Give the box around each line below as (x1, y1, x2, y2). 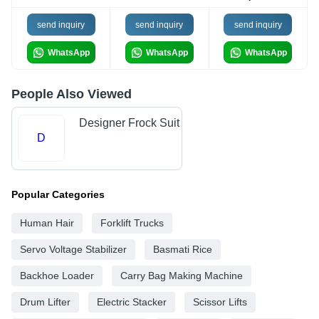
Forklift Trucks (100, 216, 164, 229)
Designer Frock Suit (78, 117, 179, 130)
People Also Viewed (11, 87, 132, 102)
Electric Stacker (97, 296, 167, 308)
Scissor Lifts (193, 296, 247, 308)
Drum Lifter (20, 296, 70, 308)
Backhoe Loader (20, 269, 94, 281)
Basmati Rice (153, 243, 212, 255)
